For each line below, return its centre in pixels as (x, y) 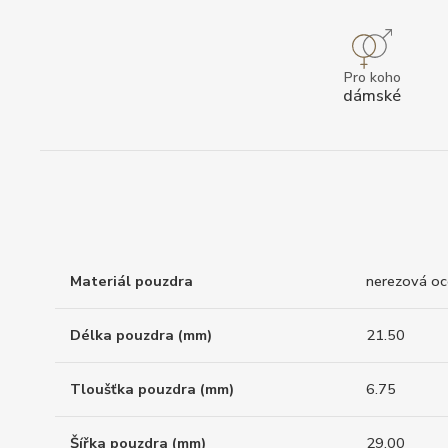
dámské (372, 95)
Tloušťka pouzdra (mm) (152, 389)
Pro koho (372, 77)
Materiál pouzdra (131, 281)
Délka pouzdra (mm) (141, 335)
